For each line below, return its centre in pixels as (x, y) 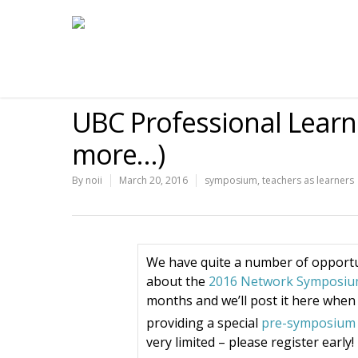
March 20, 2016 (153, 180)
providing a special (204, 323)
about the (177, 281)
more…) (118, 154)
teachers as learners (308, 180)
